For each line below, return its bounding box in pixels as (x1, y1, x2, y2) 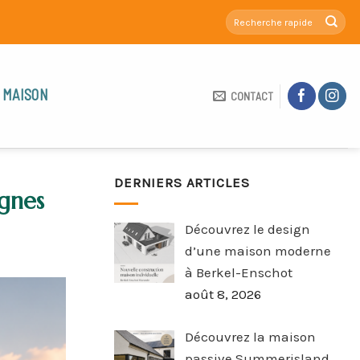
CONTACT (230, 88, 274, 103)
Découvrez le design (184, 221, 310, 238)
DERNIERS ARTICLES (114, 174, 250, 190)
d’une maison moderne (184, 243, 331, 260)
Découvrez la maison (184, 328, 316, 345)
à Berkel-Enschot (184, 264, 292, 281)
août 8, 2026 (184, 286, 261, 303)
